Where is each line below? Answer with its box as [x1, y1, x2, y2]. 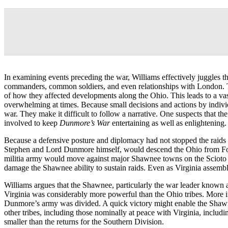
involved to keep [4, 118, 60, 127]
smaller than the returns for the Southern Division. [4, 217, 164, 226]
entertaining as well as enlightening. [110, 118, 226, 127]
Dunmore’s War [60, 118, 110, 127]
